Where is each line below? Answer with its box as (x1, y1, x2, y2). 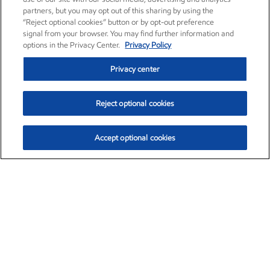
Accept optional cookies (94, 133, 176, 142)
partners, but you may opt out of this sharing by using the (23, 6, 214, 15)
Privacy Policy (125, 40, 172, 49)
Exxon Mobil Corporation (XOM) (12, 192, 210, 209)
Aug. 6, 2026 (195, 231, 238, 240)
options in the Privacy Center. (23, 40, 122, 49)
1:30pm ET (148, 231, 184, 240)
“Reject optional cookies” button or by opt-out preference (23, 17, 215, 27)
